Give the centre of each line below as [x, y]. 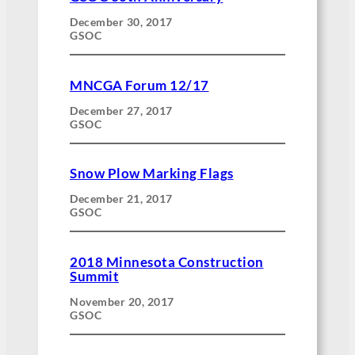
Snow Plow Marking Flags [152, 174]
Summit [94, 276]
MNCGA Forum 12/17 [139, 85]
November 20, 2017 [122, 301]
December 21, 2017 [121, 199]
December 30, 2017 [121, 22]
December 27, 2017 [121, 110]
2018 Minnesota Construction [167, 262]
